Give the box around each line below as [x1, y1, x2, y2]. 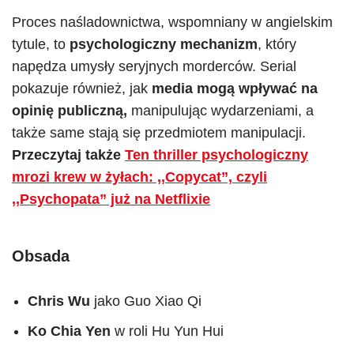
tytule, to [12, 36, 70, 52]
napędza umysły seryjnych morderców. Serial [12, 58, 296, 74]
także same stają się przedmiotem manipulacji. [12, 125, 306, 141]
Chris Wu [28, 293, 94, 309]
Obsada [12, 247, 70, 265]
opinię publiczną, [12, 103, 131, 119]
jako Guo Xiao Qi [94, 293, 201, 309]
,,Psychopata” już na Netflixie [12, 191, 210, 207]
